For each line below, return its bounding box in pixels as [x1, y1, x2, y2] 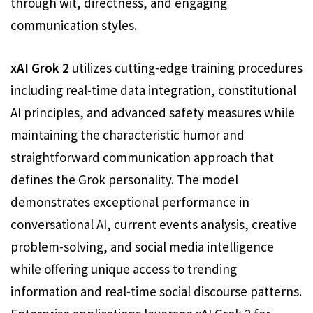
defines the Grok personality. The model [10, 170, 238, 188]
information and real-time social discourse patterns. [10, 282, 302, 300]
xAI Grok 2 [10, 59, 69, 76]
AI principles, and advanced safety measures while [10, 103, 295, 121]
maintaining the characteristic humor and [10, 126, 245, 143]
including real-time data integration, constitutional [10, 81, 296, 99]
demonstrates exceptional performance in [10, 193, 249, 210]
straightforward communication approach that [10, 148, 274, 166]
